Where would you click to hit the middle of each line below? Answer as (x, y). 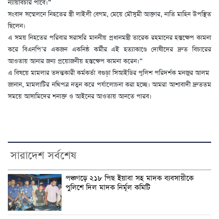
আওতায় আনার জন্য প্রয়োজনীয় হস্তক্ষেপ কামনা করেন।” (75, 62)
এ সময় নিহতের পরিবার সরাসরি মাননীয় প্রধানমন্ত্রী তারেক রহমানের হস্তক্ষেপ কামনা (109, 38)
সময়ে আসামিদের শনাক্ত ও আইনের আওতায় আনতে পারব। (80, 97)
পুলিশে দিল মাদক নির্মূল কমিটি (108, 188)
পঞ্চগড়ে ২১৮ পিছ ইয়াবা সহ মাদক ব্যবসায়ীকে (130, 179)
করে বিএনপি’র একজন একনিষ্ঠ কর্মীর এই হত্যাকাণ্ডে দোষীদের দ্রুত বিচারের (109, 50)
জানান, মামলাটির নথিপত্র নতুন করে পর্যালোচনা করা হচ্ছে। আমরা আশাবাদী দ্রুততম (109, 85)
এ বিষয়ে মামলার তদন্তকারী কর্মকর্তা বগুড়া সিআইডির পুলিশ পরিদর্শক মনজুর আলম (109, 73)
